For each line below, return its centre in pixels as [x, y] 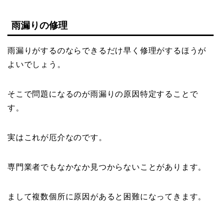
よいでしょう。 [37, 64]
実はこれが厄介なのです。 [57, 137]
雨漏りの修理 [39, 25]
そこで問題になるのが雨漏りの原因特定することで [103, 94]
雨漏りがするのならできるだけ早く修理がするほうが [107, 50]
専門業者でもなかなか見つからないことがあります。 [107, 167]
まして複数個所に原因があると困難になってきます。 [107, 196]
